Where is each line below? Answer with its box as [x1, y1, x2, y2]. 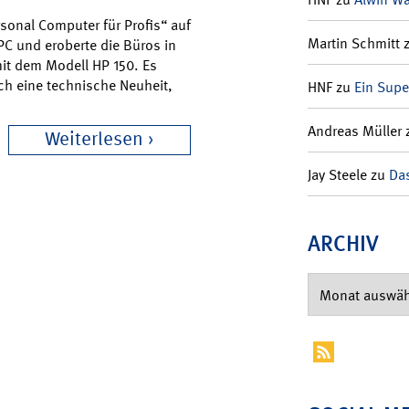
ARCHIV [307, 228, 379, 257]
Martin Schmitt [307, 33, 400, 53]
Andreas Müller [307, 121, 402, 141]
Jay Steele [307, 164, 367, 184]
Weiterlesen [45, 126, 143, 152]
